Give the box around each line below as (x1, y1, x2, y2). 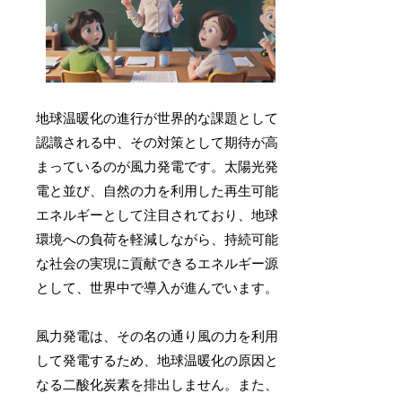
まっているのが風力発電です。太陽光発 (36, 159, 279, 174)
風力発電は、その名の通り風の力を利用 (36, 328, 279, 344)
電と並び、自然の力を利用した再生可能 (36, 183, 279, 198)
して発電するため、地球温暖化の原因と (36, 353, 279, 368)
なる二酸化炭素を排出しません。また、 (36, 377, 279, 392)
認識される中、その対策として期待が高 (36, 135, 279, 150)
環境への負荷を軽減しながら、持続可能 (36, 232, 279, 247)
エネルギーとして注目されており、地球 (36, 207, 279, 223)
